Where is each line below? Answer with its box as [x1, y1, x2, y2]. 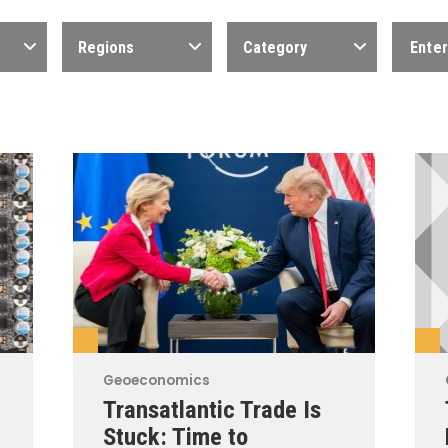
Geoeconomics [103, 371, 211, 390]
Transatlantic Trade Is [103, 395, 322, 424]
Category [243, 38, 307, 57]
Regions [78, 38, 134, 57]
